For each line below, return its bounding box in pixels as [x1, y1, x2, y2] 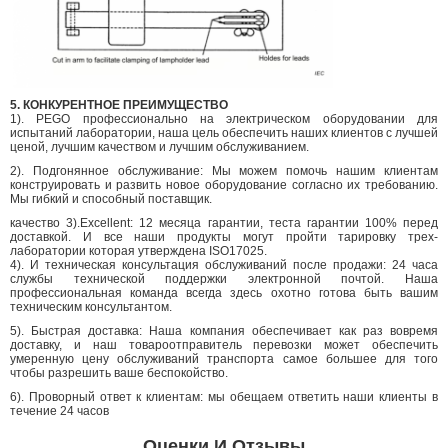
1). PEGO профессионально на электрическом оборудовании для [10, 112, 438, 127]
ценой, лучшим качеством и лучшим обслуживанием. [10, 140, 309, 155]
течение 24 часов [10, 404, 109, 419]
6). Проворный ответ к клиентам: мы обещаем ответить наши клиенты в [10, 390, 438, 405]
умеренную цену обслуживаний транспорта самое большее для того [10, 352, 438, 367]
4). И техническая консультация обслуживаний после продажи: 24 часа [10, 258, 438, 273]
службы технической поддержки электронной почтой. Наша [10, 272, 438, 287]
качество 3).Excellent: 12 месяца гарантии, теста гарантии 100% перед [10, 216, 438, 231]
